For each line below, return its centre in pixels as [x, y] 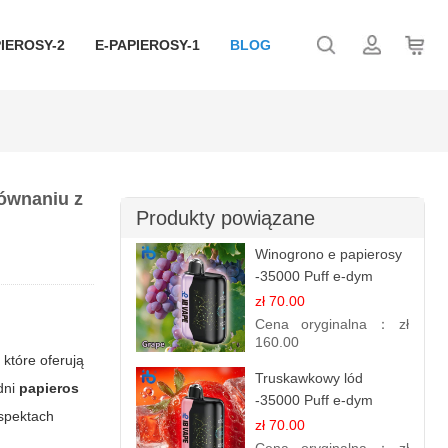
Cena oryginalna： [326, 324]
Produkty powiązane [225, 218]
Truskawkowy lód [308, 378]
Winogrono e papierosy [328, 254]
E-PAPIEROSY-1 [147, 45]
